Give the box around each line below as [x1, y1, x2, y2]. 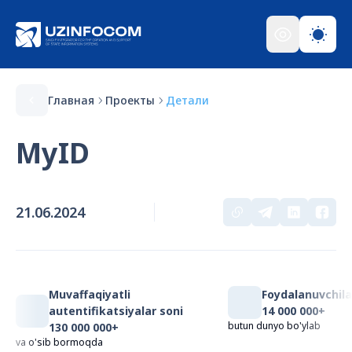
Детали [166, 92, 209, 108]
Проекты [105, 92, 155, 108]
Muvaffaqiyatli [49, 287, 130, 302]
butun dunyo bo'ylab [228, 319, 321, 333]
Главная [48, 92, 94, 108]
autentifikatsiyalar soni [49, 303, 183, 319]
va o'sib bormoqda [16, 335, 103, 350]
